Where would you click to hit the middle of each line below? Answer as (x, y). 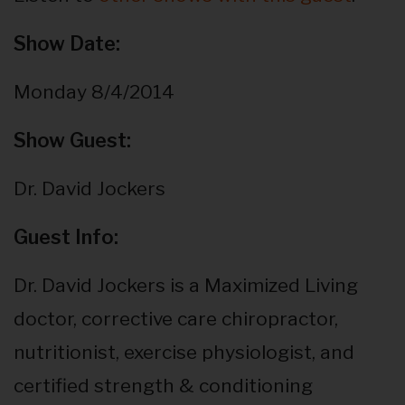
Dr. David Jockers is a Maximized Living (186, 286)
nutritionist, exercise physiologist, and (184, 353)
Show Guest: (72, 141)
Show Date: (67, 44)
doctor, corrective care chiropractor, (176, 319)
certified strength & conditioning (163, 386)
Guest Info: (66, 237)
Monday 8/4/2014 (94, 92)
